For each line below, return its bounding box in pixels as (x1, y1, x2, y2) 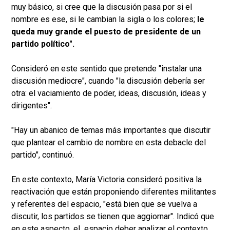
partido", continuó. (11, 150, 74, 160)
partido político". (11, 39, 74, 49)
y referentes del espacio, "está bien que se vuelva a (11, 199, 197, 209)
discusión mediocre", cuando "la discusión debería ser (11, 76, 205, 86)
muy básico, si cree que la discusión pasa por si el (11, 2, 192, 12)
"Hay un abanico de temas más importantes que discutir (11, 125, 210, 136)
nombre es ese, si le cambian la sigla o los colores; (11, 14, 197, 25)
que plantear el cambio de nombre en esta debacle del (11, 138, 206, 148)
